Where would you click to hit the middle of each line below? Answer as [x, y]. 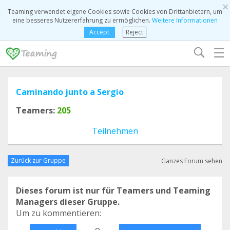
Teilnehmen [115, 131]
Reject [134, 32]
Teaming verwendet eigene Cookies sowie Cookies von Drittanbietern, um [115, 12]
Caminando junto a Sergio [70, 92]
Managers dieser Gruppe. [68, 202]
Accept [99, 32]
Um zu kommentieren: [59, 213]
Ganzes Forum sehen [192, 161]
